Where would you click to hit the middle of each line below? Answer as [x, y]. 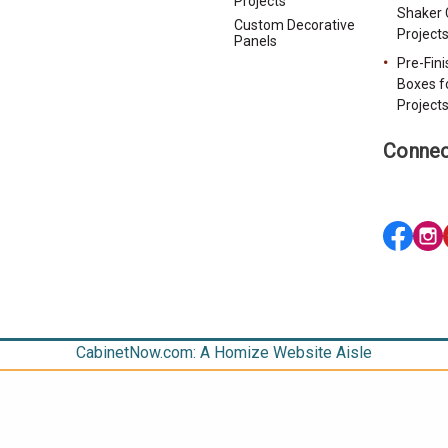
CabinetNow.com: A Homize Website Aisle [224, 352]
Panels [256, 40]
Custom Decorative [295, 24]
